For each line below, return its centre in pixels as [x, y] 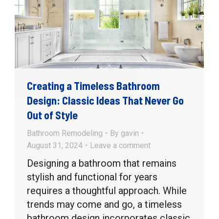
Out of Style [52, 115]
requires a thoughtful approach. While [107, 190]
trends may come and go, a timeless [104, 204]
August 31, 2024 [55, 145]
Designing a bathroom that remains [102, 163]
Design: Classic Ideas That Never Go [105, 100]
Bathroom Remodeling [65, 133]
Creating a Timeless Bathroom [93, 85]
